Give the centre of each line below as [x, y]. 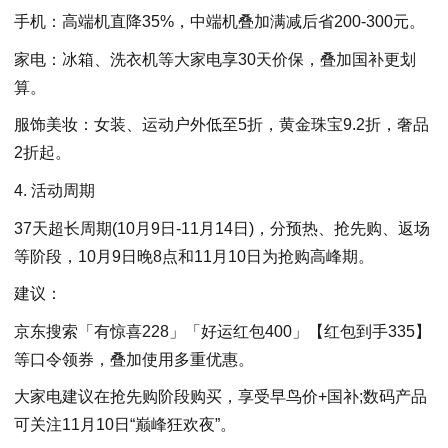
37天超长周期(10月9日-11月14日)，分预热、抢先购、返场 [222, 228]
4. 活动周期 [54, 191]
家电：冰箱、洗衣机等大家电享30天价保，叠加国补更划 [215, 59]
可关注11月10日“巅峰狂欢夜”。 [125, 425]
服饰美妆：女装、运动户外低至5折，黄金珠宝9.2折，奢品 [221, 125]
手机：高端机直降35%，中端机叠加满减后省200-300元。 [219, 22]
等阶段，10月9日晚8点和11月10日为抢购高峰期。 [194, 256]
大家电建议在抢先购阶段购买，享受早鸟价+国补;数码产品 [220, 397]
